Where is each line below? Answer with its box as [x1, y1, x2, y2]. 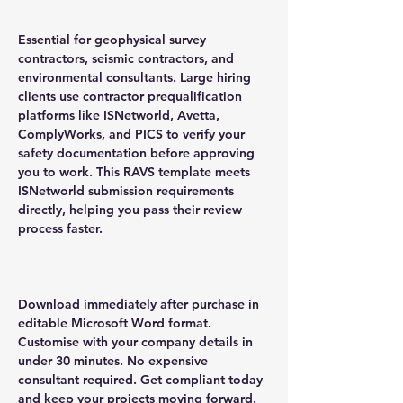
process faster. [18, 219, 103, 237]
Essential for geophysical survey [18, 31, 206, 48]
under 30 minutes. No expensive [18, 352, 208, 369]
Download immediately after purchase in [18, 295, 259, 312]
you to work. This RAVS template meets [18, 163, 250, 180]
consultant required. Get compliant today [18, 371, 263, 388]
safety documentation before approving [18, 144, 255, 161]
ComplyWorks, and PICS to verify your [18, 125, 245, 142]
